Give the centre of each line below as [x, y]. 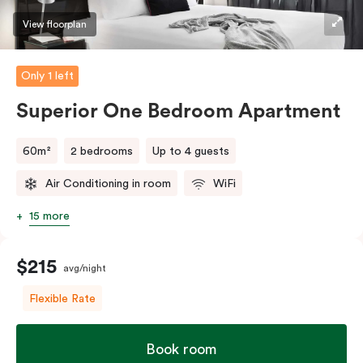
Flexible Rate [62, 299]
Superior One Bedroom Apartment [178, 111]
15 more [49, 216]
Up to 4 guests [191, 151]
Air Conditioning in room [108, 184]
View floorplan [55, 24]
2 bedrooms [102, 151]
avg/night [85, 268]
